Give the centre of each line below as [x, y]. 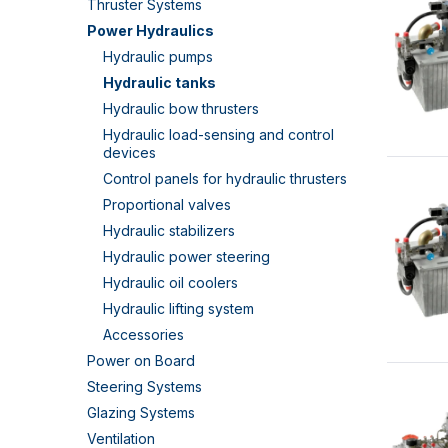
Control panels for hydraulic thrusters [225, 178]
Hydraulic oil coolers [170, 282]
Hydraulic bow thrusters [181, 108]
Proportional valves [167, 204]
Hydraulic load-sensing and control [218, 134]
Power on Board [141, 360]
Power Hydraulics [150, 30]
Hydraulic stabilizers [169, 230]
